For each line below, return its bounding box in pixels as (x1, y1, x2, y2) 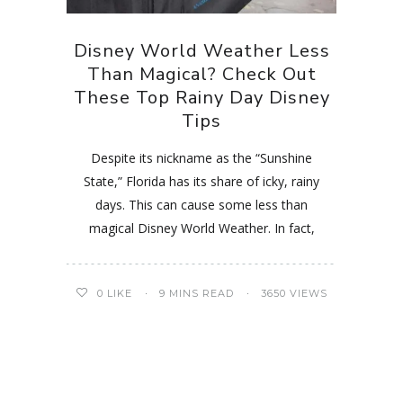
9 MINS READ (159, 287, 234, 300)
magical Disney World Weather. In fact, (88, 219, 315, 237)
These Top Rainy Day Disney (73, 85, 330, 111)
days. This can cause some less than (95, 196, 308, 214)
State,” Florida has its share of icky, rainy (84, 173, 319, 191)
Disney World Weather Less (73, 39, 330, 64)
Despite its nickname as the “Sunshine (91, 149, 312, 167)
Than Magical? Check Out (86, 62, 317, 87)
